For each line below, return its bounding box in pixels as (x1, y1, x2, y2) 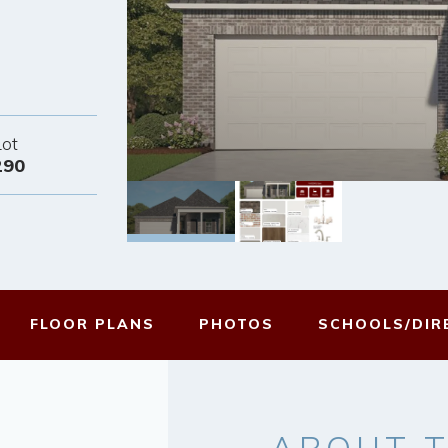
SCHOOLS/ (318, 315, 412, 334)
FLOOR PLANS (30, 315, 155, 334)
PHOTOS (199, 315, 274, 334)
